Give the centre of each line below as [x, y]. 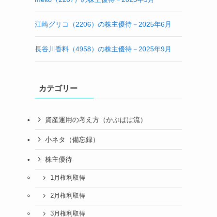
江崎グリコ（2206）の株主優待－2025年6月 [103, 24]
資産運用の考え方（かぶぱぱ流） [96, 119]
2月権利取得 [68, 196]
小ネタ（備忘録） [72, 139]
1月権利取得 [68, 178]
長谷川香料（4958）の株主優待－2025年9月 [103, 49]
